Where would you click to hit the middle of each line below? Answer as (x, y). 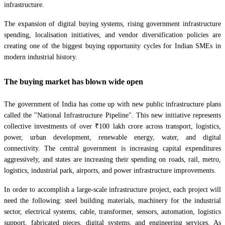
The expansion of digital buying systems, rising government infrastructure (113, 24)
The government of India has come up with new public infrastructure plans (113, 104)
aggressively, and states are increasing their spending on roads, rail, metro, (113, 160)
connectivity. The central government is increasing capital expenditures (113, 149)
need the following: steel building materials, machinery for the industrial (113, 201)
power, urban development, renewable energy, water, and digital (113, 138)
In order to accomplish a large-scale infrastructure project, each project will (113, 190)
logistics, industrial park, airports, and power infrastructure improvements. (110, 171)
